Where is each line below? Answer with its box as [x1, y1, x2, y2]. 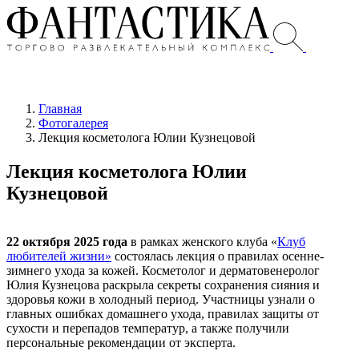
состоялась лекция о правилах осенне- [111, 248, 324, 263]
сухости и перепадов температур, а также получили [6, 321, 289, 335]
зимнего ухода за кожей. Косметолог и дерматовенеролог [6, 263, 320, 277]
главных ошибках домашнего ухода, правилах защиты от [6, 306, 319, 321]
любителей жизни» [6, 248, 111, 263]
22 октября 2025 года [6, 234, 127, 248]
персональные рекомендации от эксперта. [6, 335, 236, 349]
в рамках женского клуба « [127, 234, 277, 248]
